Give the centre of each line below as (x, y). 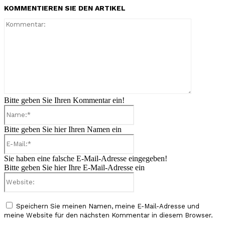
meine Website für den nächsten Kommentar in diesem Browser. (108, 215)
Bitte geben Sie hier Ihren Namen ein (63, 130)
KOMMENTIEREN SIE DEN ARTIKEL (65, 8)
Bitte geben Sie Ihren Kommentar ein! (64, 100)
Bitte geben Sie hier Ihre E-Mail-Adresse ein (74, 168)
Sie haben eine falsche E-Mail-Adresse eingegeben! (86, 159)
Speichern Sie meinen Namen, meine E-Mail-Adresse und (108, 206)
